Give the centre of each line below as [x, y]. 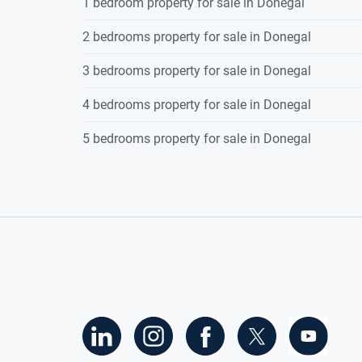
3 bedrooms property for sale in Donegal [197, 71]
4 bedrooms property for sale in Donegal [197, 105]
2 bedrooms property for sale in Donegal [197, 37]
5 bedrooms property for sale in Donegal [197, 139]
